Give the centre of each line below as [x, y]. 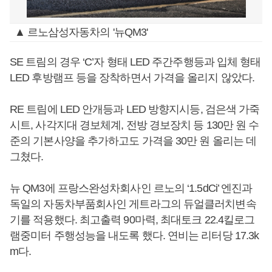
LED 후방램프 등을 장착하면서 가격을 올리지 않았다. [132, 78]
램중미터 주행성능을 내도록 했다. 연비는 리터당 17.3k [134, 236]
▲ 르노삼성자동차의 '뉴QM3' [81, 32]
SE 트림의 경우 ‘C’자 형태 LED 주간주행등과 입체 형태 [135, 62]
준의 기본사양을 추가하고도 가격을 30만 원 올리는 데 [133, 141]
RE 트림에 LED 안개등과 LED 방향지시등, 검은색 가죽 [135, 109]
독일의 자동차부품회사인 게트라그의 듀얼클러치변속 [133, 204]
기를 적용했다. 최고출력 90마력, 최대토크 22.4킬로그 [132, 220]
